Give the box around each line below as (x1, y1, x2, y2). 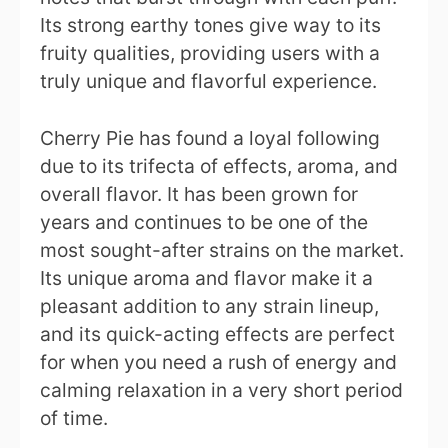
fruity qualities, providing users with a (40, 41, 380, 66)
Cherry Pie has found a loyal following (40, 126, 380, 151)
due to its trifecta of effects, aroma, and (40, 154, 398, 179)
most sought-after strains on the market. (40, 238, 404, 263)
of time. (40, 406, 108, 431)
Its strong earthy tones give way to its (40, 13, 381, 38)
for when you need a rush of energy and (40, 350, 397, 375)
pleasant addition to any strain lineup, (40, 294, 379, 319)
